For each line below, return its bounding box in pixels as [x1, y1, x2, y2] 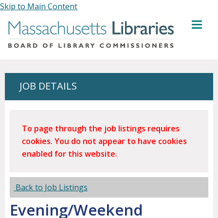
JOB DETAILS [19, 79, 77, 93]
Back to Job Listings [14, 182, 88, 193]
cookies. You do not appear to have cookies [22, 136, 187, 147]
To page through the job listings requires [22, 123, 180, 134]
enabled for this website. [22, 148, 117, 160]
